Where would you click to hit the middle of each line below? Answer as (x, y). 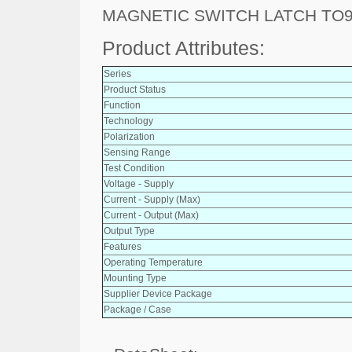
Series (117, 73)
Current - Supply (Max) (152, 199)
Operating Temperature (153, 262)
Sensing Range (137, 152)
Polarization (129, 136)
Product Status (135, 89)
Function (122, 105)
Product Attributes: (183, 48)
